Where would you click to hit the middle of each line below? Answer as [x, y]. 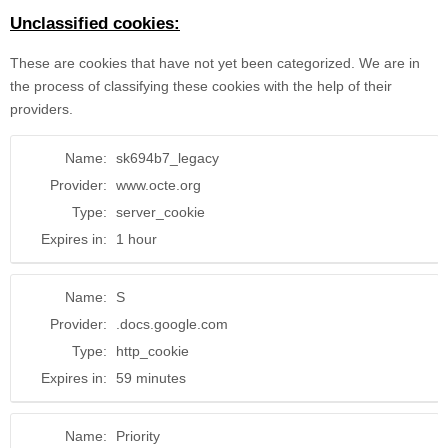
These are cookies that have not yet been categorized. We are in [215, 63]
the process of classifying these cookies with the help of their [201, 86]
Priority [138, 436]
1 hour [136, 239]
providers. [41, 109]
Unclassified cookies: [95, 24]
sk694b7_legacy [167, 158]
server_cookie [160, 212]
